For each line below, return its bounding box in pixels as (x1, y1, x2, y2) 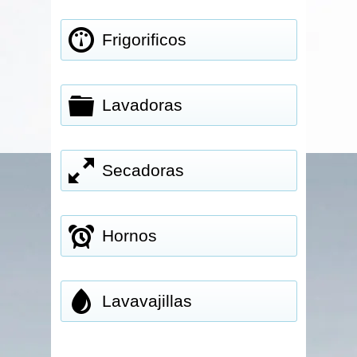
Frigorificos (102, 30, 187, 49)
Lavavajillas (102, 292, 193, 310)
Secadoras (102, 161, 185, 179)
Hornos (102, 226, 158, 245)
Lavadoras (102, 96, 183, 114)
